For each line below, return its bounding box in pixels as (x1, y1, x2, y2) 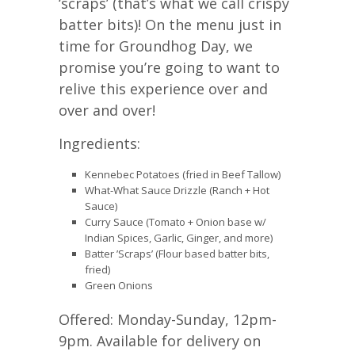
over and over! (59, 101, 155, 120)
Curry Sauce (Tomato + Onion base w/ (84, 215, 266, 230)
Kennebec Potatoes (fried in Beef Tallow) (84, 167, 281, 182)
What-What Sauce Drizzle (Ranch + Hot (84, 183, 269, 198)
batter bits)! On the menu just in (59, 15, 281, 35)
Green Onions (84, 278, 153, 293)
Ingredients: (59, 134, 140, 154)
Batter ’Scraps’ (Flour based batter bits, (84, 246, 269, 261)
